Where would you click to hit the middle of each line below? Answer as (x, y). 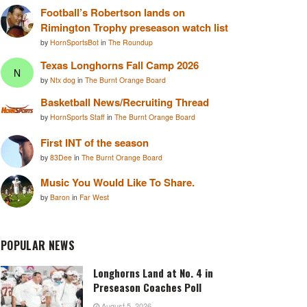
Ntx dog (64, 79)
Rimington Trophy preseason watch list (134, 28)
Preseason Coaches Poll (147, 287)
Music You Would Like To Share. (118, 183)
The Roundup (131, 42)
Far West (94, 197)
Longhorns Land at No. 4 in (153, 273)
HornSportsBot (75, 42)
